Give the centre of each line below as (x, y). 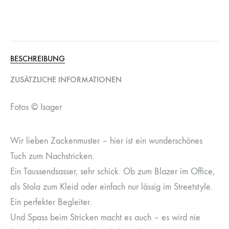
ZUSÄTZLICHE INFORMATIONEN (66, 79)
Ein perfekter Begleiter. (51, 202)
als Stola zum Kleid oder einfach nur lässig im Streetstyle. (111, 187)
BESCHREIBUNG (38, 58)
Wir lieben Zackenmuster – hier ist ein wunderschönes (106, 141)
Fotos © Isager (36, 107)
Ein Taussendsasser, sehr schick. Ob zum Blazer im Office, (112, 171)
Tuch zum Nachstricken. (52, 156)
